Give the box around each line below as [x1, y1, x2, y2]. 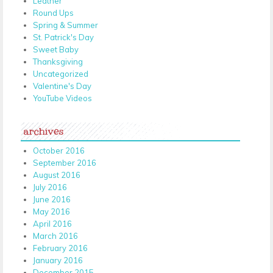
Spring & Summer [33, 19, 98, 30]
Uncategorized [33, 68, 88, 79]
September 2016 [33, 157, 96, 168]
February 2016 [33, 243, 88, 253]
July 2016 [33, 182, 67, 192]
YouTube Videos [33, 93, 92, 103]
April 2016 [33, 218, 72, 229]
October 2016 [33, 145, 85, 155]
